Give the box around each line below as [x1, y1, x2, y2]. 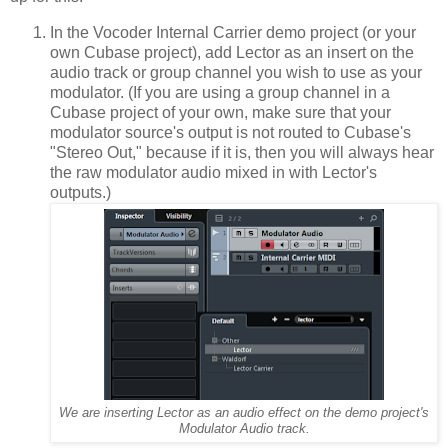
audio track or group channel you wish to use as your [50, 63, 422, 81]
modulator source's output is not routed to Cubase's [50, 123, 411, 141]
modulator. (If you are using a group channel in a [50, 83, 390, 101]
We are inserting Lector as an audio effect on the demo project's [59, 405, 429, 420]
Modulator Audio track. [178, 421, 310, 436]
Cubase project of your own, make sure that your [50, 103, 391, 121]
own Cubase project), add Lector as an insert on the [50, 43, 414, 61]
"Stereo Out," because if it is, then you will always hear [50, 143, 434, 161]
